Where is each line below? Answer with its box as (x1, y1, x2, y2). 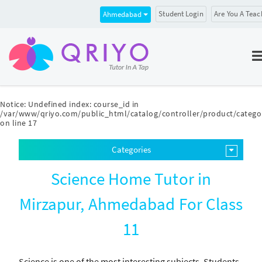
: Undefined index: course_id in (24, 99, 139, 109)
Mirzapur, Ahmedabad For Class (19, 193, 243, 215)
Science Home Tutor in (50, 168, 212, 189)
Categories (111, 144, 151, 155)
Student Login (158, 9, 204, 19)
